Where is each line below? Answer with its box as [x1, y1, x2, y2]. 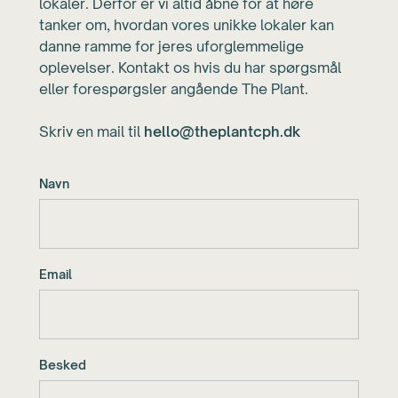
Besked [39, 357, 86, 372]
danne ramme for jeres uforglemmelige [39, 37, 304, 55]
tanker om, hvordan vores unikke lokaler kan [39, 16, 334, 34]
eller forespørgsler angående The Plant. [39, 80, 308, 98]
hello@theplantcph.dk [144, 123, 300, 140]
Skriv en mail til [39, 123, 144, 140]
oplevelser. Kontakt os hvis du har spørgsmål [39, 59, 341, 76]
